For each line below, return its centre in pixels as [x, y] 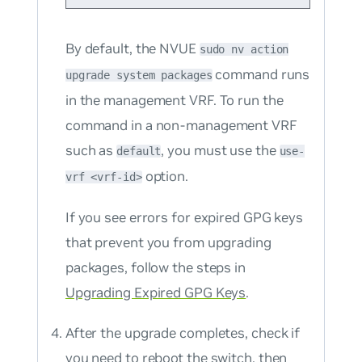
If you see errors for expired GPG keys [184, 217]
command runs [261, 75]
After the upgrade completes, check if [183, 333]
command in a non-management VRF [181, 126]
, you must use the [220, 151]
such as [91, 151]
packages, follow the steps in [155, 267]
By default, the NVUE [132, 49]
